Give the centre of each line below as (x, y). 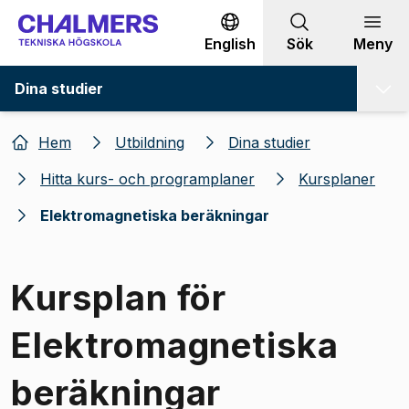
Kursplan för (119, 297)
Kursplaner (337, 178)
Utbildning (150, 142)
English (230, 44)
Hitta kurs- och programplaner (147, 178)
